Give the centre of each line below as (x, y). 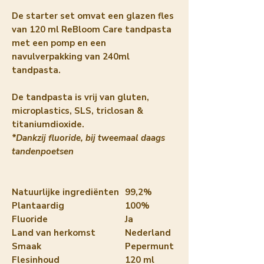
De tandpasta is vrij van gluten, (80, 97)
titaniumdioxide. (48, 124)
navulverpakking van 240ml (71, 56)
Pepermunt (149, 246)
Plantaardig (38, 205)
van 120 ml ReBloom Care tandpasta (92, 29)
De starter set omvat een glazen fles (93, 16)
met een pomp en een (59, 43)
